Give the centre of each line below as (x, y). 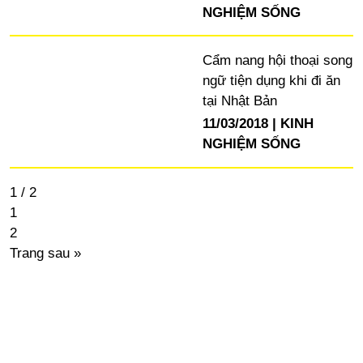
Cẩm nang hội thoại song (277, 60)
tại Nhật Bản (239, 100)
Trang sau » (45, 253)
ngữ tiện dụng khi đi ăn (271, 80)
